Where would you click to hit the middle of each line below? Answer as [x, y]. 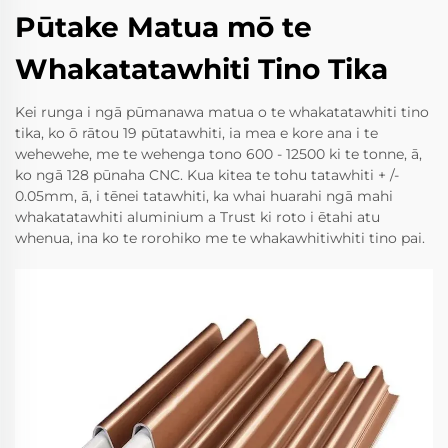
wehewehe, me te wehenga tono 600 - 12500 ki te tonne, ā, [218, 153]
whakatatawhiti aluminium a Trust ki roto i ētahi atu [197, 216]
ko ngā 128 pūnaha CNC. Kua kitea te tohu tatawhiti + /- [207, 174]
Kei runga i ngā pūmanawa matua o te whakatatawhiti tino [222, 111]
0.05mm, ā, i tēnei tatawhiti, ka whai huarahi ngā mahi [204, 195]
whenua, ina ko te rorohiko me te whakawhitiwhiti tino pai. [220, 237]
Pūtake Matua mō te [163, 26]
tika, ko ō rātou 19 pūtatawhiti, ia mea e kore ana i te [196, 132]
